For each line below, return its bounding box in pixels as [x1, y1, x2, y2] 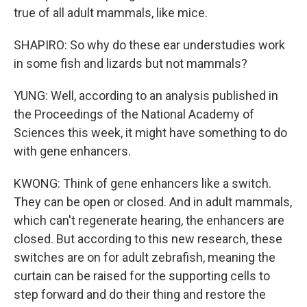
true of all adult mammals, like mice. [14, 5, 208, 20]
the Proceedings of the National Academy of [14, 107, 254, 121]
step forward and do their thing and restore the [14, 287, 266, 302]
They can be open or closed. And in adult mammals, [14, 195, 292, 209]
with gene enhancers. [14, 144, 131, 158]
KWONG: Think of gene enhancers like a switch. [14, 176, 271, 191]
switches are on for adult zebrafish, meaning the [14, 250, 275, 265]
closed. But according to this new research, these [14, 232, 282, 246]
